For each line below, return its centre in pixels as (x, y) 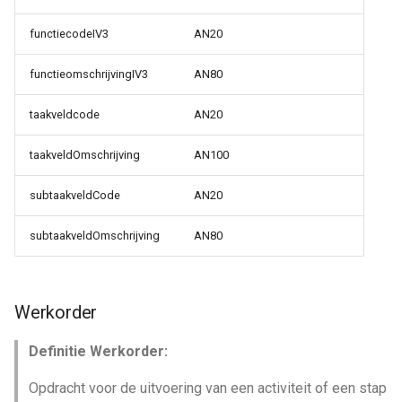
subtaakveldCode (75, 195)
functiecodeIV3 (69, 34)
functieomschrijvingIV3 (89, 74)
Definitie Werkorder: (98, 351)
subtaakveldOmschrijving (95, 236)
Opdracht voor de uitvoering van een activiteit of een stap (208, 388)
